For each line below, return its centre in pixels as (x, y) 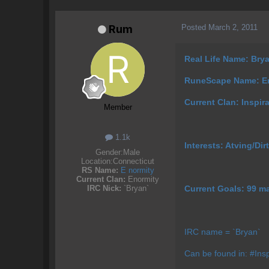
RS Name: (100, 171)
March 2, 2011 (233, 27)
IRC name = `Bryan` (222, 232)
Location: (97, 162)
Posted (195, 27)
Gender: (109, 153)
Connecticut (134, 162)
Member (118, 107)
